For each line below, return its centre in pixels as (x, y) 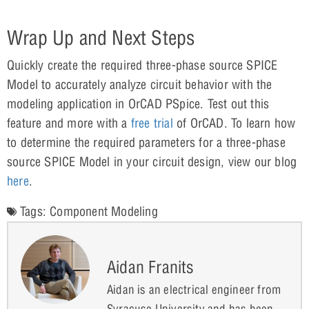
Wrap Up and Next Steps (101, 37)
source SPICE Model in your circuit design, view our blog (152, 161)
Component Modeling (104, 211)
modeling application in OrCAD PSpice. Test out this (138, 103)
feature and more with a (69, 123)
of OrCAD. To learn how (234, 123)
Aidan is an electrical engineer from (194, 289)
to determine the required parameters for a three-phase (146, 142)
